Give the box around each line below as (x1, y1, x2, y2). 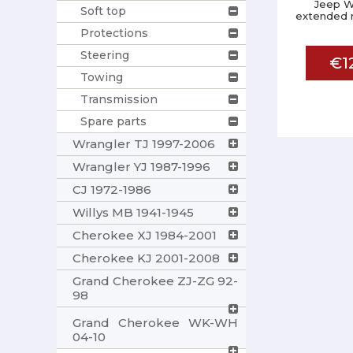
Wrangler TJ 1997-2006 (72, 136, 215, 151)
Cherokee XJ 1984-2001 (72, 227, 217, 243)
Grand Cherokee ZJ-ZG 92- (72, 273, 238, 288)
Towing (80, 69, 123, 84)
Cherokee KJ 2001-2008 (72, 250, 220, 266)
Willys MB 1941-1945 (72, 204, 194, 220)
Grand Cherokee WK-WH (72, 314, 238, 330)
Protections (80, 25, 148, 40)
